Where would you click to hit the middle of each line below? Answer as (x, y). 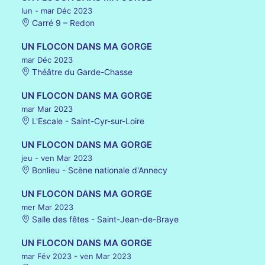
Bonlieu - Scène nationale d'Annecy (98, 170)
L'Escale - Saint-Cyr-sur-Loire (87, 121)
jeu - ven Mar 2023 (57, 158)
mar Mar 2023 (47, 109)
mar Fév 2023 (46, 256)
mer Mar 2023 (47, 207)
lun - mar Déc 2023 (57, 11)
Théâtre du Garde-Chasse (81, 72)
